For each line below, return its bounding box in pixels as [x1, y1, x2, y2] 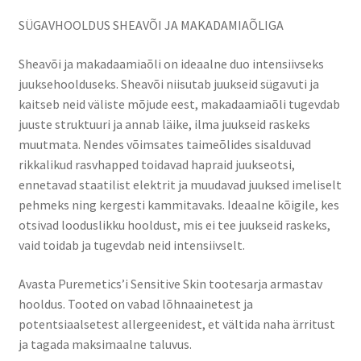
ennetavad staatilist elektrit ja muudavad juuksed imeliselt [18, 176, 342, 193]
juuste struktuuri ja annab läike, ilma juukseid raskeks [18, 115, 310, 132]
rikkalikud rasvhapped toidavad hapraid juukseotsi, [18, 156, 295, 172]
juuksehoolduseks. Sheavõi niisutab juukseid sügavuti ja [18, 75, 319, 92]
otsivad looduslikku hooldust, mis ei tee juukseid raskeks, [18, 216, 330, 233]
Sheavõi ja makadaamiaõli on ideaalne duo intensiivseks [18, 55, 324, 72]
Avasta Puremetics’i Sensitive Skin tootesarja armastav [18, 275, 322, 292]
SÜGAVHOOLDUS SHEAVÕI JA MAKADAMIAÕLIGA [18, 17, 284, 34]
